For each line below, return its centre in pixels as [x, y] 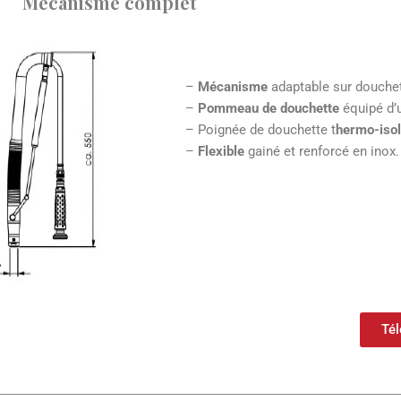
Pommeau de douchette [268, 108]
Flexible [219, 151]
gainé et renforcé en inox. [321, 151]
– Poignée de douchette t [260, 130]
